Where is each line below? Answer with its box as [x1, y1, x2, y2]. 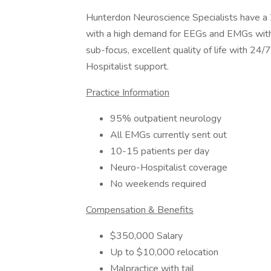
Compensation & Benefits [86, 203, 194, 217]
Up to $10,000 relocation [110, 246, 218, 259]
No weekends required [110, 177, 206, 191]
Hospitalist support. [86, 60, 169, 73]
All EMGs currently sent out [110, 128, 227, 142]
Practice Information [86, 86, 169, 99]
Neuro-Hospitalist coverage [110, 161, 227, 174]
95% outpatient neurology [110, 112, 221, 125]
